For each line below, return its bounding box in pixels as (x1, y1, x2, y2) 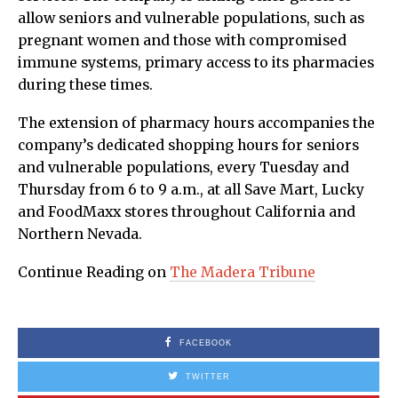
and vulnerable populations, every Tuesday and (18, 158, 349, 176)
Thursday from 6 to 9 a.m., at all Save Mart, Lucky (18, 180, 364, 198)
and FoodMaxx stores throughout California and (18, 203, 355, 220)
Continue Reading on (18, 263, 170, 281)
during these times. (18, 76, 153, 93)
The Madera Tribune (170, 263, 315, 281)
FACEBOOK (179, 338, 232, 347)
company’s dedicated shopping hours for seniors (18, 136, 359, 154)
